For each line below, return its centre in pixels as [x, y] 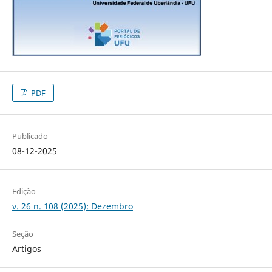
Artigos [26, 248]
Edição [24, 191]
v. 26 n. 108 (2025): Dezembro [72, 206]
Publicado [30, 136]
